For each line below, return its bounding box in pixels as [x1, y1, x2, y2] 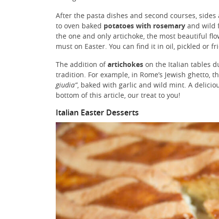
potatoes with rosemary [104, 21, 185, 30]
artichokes [108, 59, 143, 69]
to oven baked [56, 21, 104, 30]
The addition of [56, 59, 108, 69]
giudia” [56, 80, 77, 89]
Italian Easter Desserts [56, 107, 139, 118]
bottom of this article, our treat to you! [56, 90, 180, 100]
